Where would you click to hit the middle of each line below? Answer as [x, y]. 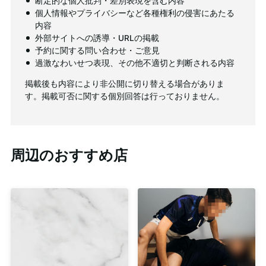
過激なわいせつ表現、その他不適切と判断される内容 [135, 63]
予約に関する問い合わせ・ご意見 [98, 51]
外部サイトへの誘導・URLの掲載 [97, 38]
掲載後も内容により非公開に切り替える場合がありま [125, 83]
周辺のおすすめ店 [69, 155]
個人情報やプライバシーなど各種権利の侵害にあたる [135, 13]
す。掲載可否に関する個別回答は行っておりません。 [125, 96]
